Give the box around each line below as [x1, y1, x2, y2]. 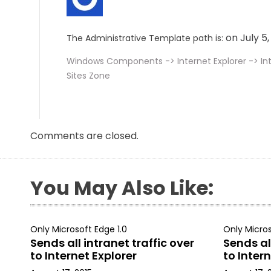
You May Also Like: [30, 174, 214, 201]
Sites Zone [67, 70, 110, 82]
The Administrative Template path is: [67, 32, 223, 44]
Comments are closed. [30, 129, 139, 143]
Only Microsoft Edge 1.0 [30, 223, 127, 235]
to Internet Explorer [30, 248, 137, 263]
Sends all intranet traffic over [30, 235, 194, 250]
